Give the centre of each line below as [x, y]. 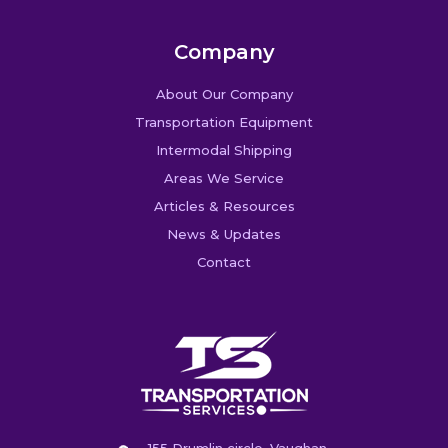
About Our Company [224, 93]
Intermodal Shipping [224, 149]
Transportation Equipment [224, 121]
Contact [224, 261]
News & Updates [224, 233]
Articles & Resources [224, 205]
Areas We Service [224, 177]
